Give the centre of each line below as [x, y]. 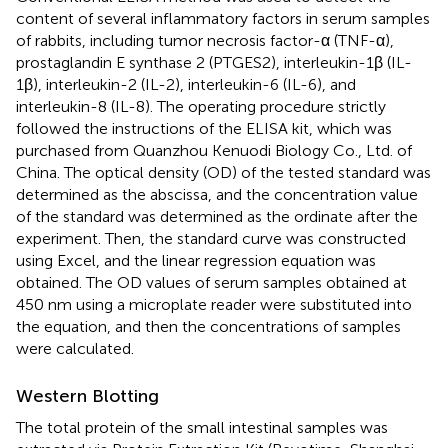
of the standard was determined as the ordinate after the [217, 216]
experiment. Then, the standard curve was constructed [211, 238]
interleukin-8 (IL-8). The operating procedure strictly [201, 106]
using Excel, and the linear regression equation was [196, 260]
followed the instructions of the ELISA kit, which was [204, 128]
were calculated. [75, 348]
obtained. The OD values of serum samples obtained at [211, 282]
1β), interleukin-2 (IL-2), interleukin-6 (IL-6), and [186, 84]
